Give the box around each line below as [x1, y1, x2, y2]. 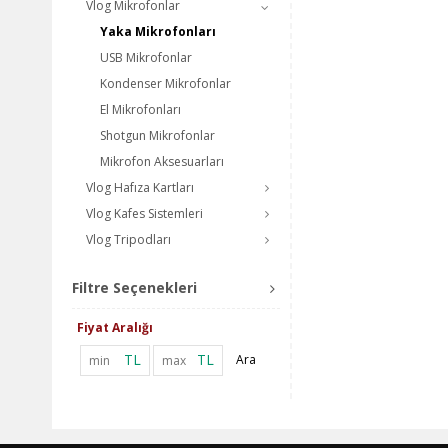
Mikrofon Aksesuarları [100, 153, 224, 170]
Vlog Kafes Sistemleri [86, 205, 203, 222]
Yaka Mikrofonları [100, 23, 216, 40]
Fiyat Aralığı [77, 319, 153, 336]
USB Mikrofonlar [100, 49, 192, 66]
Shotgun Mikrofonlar [100, 127, 215, 144]
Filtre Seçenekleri [72, 278, 197, 297]
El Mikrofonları [100, 101, 181, 118]
